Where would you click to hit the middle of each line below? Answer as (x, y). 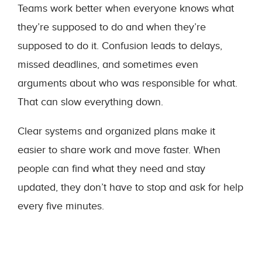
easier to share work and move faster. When (119, 150)
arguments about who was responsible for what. (127, 83)
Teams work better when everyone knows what (126, 8)
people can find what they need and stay (111, 169)
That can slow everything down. (90, 102)
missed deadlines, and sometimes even (108, 65)
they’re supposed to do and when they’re (112, 27)
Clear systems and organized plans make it (116, 131)
